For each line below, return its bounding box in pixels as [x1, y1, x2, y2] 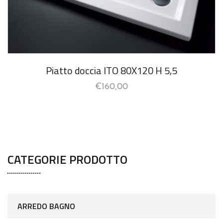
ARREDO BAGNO [17, 200, 75, 212]
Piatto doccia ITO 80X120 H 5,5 [46, 63, 177, 79]
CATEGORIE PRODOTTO [7, 150, 127, 168]
